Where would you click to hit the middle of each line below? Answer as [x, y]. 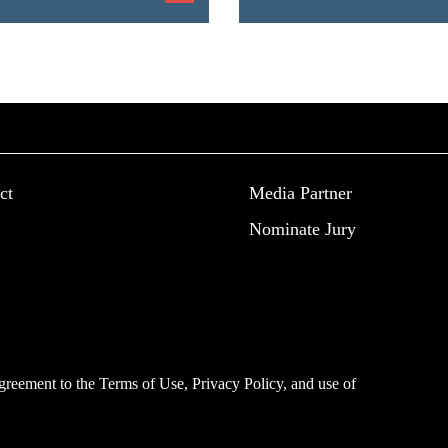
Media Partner [300, 193]
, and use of [319, 383]
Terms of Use [141, 383]
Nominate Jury [302, 229]
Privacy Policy [237, 383]
